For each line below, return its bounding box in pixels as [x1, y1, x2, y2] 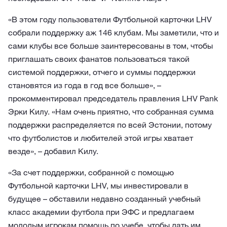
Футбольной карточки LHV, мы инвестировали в [8, 180, 188, 191]
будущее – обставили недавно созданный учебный [8, 194, 201, 204]
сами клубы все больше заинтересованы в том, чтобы [8, 41, 213, 51]
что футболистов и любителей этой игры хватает [8, 133, 193, 143]
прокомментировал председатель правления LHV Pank [8, 93, 218, 103]
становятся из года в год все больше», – [8, 80, 161, 90]
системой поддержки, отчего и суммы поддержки [8, 67, 196, 77]
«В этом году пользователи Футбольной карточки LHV [8, 14, 212, 24]
